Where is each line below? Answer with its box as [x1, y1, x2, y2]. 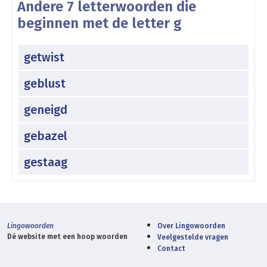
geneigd [24, 102, 67, 117]
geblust [24, 76, 66, 91]
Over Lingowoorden [157, 221, 225, 230]
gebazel [24, 128, 67, 143]
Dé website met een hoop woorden [7, 232, 128, 241]
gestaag [24, 154, 67, 169]
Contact [157, 244, 185, 253]
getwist [24, 49, 64, 64]
